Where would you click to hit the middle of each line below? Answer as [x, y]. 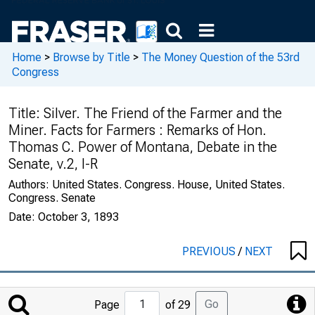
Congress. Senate [52, 198]
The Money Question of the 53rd [220, 57]
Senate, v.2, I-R [53, 164]
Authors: [30, 185]
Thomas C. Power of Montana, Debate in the [143, 147]
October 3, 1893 [78, 217]
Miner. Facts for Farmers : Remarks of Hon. [137, 130]
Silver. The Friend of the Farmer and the [163, 113]
